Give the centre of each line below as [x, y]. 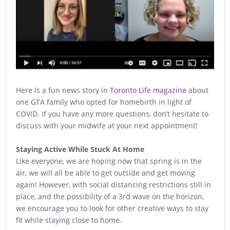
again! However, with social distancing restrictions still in [113, 185]
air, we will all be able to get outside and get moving [106, 173]
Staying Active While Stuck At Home [80, 149]
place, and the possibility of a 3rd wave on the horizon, [110, 197]
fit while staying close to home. [69, 220]
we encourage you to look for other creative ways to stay [112, 208]
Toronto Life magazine [148, 90]
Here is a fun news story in [63, 90]
